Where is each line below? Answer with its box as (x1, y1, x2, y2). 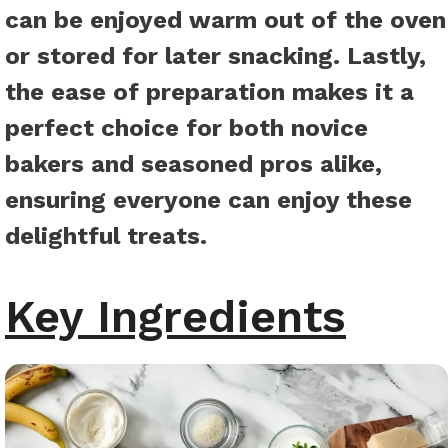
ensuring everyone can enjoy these (5, 186, 412, 215)
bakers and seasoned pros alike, (5, 150, 382, 179)
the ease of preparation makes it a (5, 78, 414, 107)
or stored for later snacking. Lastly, (5, 42, 426, 71)
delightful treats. (5, 222, 207, 251)
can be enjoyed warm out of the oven (5, 6, 446, 35)
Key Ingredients (5, 290, 346, 344)
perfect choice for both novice (5, 114, 368, 143)
